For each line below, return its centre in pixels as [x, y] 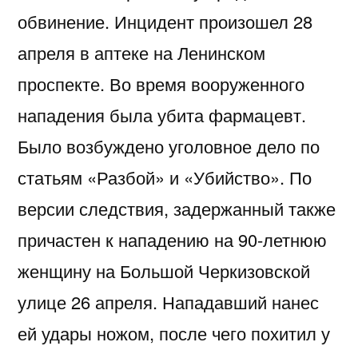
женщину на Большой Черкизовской [164, 270]
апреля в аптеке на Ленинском [141, 52]
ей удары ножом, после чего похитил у [174, 332]
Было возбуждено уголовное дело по [169, 145]
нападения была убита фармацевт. [162, 114]
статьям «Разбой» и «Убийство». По [165, 177]
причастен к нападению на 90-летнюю [172, 239]
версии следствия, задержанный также [177, 208]
